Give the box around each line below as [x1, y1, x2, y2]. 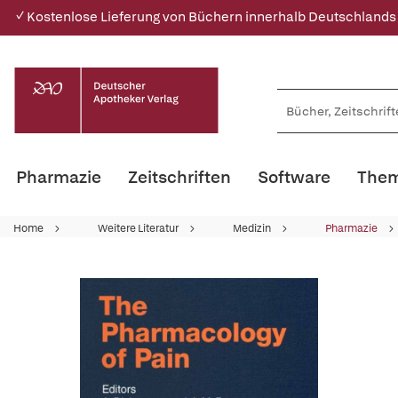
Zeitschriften [128, 166, 231, 188]
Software [258, 166, 330, 188]
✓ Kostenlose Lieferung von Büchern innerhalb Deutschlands [13, 8, 396, 26]
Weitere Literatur [98, 221, 179, 235]
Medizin [233, 221, 271, 235]
